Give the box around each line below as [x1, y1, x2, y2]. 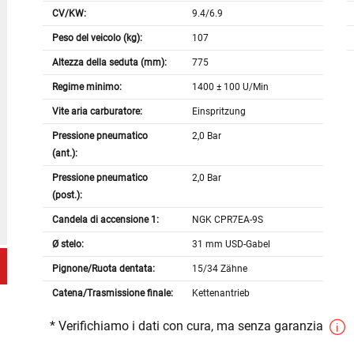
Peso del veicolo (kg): [51, 32, 142, 44]
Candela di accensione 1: [51, 214, 159, 226]
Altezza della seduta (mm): [51, 57, 167, 69]
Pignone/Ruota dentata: [51, 263, 155, 275]
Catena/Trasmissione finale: [51, 288, 173, 299]
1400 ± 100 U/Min [192, 81, 269, 93]
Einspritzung [192, 106, 247, 118]
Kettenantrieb [192, 288, 250, 299]
